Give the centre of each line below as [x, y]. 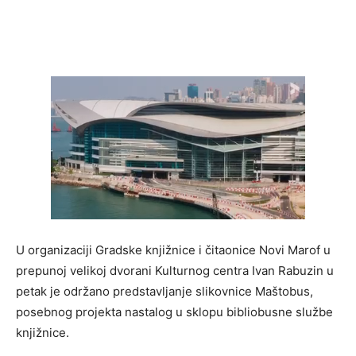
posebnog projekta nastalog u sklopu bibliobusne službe [174, 312]
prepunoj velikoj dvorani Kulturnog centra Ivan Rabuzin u [175, 271]
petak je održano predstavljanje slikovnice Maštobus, [164, 292]
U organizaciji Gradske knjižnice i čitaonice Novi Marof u [173, 250]
